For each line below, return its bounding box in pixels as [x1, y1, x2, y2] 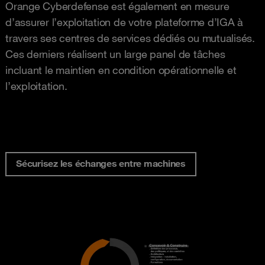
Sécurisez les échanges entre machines [16, 157, 186, 170]
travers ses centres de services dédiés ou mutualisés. [5, 31, 255, 45]
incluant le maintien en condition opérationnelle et [5, 63, 237, 77]
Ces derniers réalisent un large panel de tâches [5, 47, 225, 61]
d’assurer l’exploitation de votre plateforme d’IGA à [5, 15, 243, 29]
